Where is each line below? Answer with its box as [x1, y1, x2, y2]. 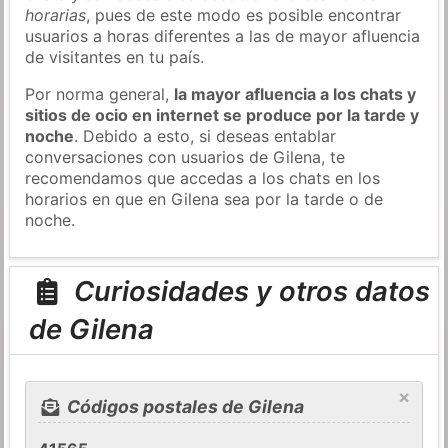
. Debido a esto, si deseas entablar [74, 125, 337, 146]
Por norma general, [25, 83, 175, 104]
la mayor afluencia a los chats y [174, 83, 417, 104]
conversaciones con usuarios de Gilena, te [25, 146, 346, 167]
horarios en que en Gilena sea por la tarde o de [25, 188, 384, 209]
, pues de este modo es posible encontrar [86, 4, 402, 25]
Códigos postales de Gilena [62, 396, 304, 418]
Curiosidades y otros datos [66, 274, 430, 309]
